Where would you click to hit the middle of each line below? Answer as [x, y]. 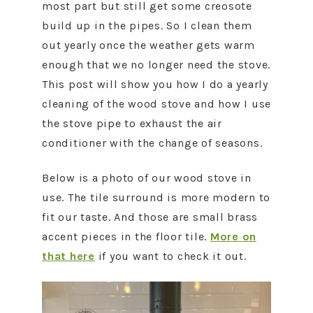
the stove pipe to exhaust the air [132, 123]
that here [68, 256]
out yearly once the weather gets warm [148, 45]
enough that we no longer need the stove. [156, 65]
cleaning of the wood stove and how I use [156, 104]
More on [233, 236]
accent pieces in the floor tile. [126, 236]
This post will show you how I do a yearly [155, 84]
